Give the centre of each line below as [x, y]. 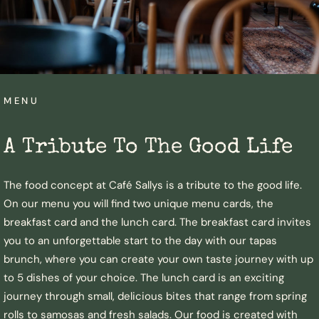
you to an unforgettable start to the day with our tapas [140, 240]
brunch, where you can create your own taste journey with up [158, 259]
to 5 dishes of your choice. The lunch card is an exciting [144, 277]
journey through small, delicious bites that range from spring [155, 296]
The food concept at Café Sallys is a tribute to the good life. [153, 185]
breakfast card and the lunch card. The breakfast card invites [157, 222]
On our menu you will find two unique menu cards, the [138, 203]
